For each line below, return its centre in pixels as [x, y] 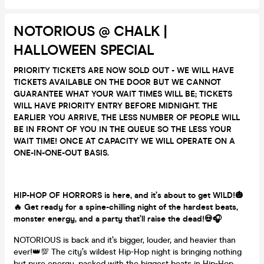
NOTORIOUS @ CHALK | [90, 31]
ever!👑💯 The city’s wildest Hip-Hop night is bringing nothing [128, 252]
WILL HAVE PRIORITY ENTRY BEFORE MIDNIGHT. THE [115, 105]
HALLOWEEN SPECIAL [84, 50]
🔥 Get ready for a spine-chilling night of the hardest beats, [126, 207]
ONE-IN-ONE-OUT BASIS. [62, 153]
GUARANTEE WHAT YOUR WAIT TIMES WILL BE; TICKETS [123, 94]
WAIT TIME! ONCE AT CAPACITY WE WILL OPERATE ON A [124, 141]
